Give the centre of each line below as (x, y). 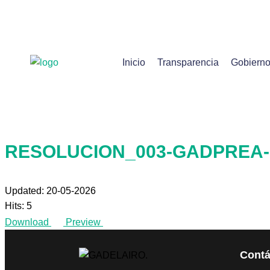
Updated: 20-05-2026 (50, 191)
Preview (83, 222)
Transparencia (188, 62)
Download (27, 222)
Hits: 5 (18, 206)
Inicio (133, 62)
